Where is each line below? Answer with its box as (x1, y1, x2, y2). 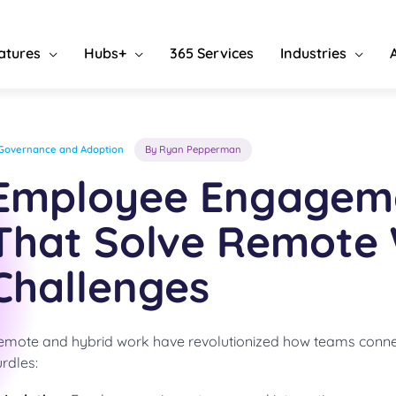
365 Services (170, 44, 254, 62)
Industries (280, 44, 346, 62)
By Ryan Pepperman (145, 143, 241, 156)
